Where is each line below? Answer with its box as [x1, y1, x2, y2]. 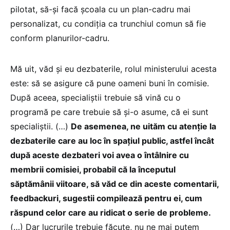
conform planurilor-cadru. [10, 33, 109, 44]
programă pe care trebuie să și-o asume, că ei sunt [10, 107, 208, 118]
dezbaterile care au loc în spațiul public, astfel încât [10, 136, 214, 146]
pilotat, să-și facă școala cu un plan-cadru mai [10, 4, 190, 15]
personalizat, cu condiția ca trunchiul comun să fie [10, 18, 206, 29]
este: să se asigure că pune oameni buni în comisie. [10, 78, 209, 89]
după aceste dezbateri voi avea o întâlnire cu [10, 150, 189, 161]
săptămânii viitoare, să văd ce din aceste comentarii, [10, 179, 219, 189]
